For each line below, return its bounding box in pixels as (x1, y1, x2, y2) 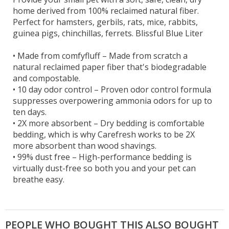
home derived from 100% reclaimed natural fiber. (13, 5, 199, 16)
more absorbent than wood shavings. (13, 140, 156, 151)
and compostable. (13, 72, 80, 84)
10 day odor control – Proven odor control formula (15, 83, 211, 95)
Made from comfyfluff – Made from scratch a (15, 50, 188, 61)
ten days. (13, 106, 47, 118)
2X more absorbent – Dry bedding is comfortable (15, 117, 204, 129)
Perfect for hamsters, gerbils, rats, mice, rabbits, (13, 16, 198, 28)
